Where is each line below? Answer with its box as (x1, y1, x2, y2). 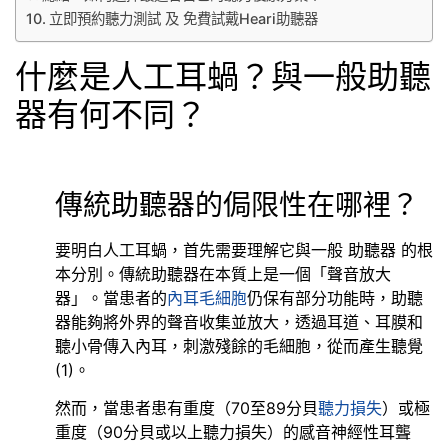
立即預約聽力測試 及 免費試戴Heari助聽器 (48, 10, 318, 28)
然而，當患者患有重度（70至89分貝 (55, 397, 318, 418)
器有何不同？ (15, 95, 207, 135)
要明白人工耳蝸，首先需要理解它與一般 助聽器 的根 (55, 239, 433, 260)
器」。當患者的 (55, 287, 167, 308)
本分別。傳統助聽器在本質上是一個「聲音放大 (55, 263, 391, 284)
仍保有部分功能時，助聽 (247, 287, 423, 308)
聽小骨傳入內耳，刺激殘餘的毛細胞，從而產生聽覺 (55, 335, 423, 356)
